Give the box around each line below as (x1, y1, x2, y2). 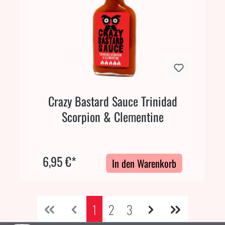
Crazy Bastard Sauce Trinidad (48, 91, 177, 110)
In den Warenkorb (111, 155, 176, 171)
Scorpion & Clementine (61, 107, 164, 126)
